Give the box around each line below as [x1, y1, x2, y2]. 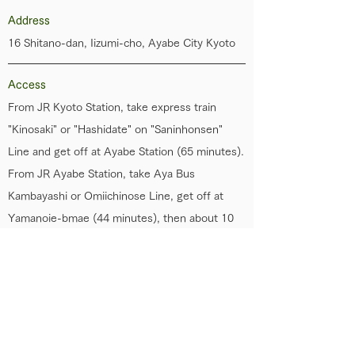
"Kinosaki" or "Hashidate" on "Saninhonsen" [8, 124, 223, 135]
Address [8, 15, 50, 26]
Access [8, 79, 46, 90]
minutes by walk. [8, 235, 91, 246]
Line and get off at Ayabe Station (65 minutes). [8, 146, 244, 157]
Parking [8, 277, 45, 288]
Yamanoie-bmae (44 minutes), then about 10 [8, 212, 234, 223]
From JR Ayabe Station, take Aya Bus [8, 168, 195, 179]
